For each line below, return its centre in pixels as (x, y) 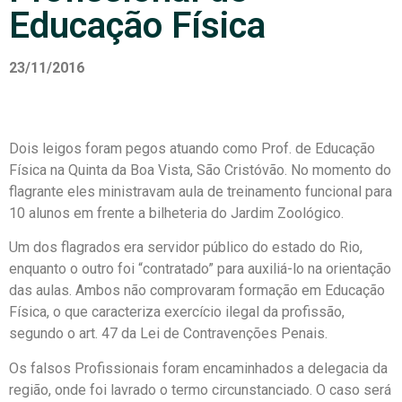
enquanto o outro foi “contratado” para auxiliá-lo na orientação (200, 269)
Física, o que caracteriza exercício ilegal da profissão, (177, 312)
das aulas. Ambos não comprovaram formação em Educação (197, 291)
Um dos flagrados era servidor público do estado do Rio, (186, 248)
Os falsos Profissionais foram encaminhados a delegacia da (198, 368)
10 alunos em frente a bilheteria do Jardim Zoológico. (176, 213)
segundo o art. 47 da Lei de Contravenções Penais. (168, 334)
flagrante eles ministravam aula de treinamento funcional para (201, 192)
